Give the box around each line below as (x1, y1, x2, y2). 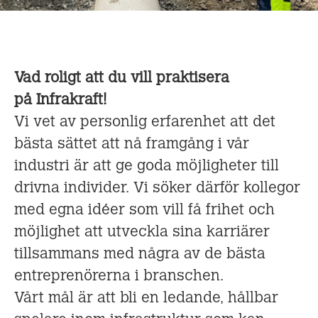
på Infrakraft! (14, 93, 106, 108)
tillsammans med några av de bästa (14, 247, 265, 262)
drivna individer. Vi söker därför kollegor (14, 181, 300, 196)
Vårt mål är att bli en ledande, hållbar (14, 291, 278, 306)
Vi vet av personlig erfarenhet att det (14, 115, 275, 130)
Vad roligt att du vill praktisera (14, 71, 229, 86)
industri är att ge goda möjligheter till (14, 159, 279, 174)
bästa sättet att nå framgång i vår (14, 137, 249, 152)
